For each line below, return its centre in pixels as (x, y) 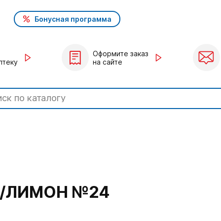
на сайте (108, 62)
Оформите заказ (121, 53)
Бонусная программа (73, 19)
